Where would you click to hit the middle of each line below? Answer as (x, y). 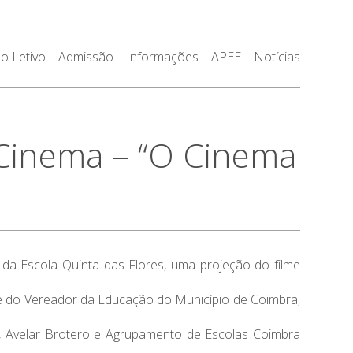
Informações (162, 57)
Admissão (85, 57)
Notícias (277, 57)
